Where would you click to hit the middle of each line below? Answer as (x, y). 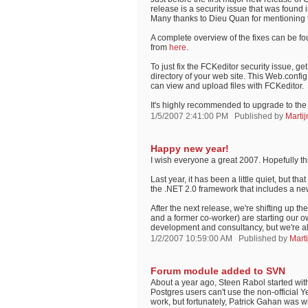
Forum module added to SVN (218, 271)
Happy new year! (190, 148)
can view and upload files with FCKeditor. (227, 86)
